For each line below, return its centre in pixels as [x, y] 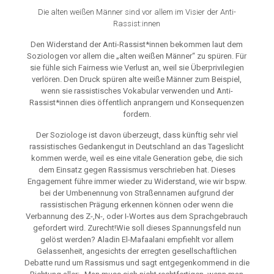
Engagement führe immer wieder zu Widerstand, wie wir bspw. [137, 182]
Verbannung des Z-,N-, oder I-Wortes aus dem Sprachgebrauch [137, 217]
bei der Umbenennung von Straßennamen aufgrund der [137, 193]
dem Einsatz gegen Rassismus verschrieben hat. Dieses [137, 170]
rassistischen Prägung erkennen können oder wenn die [137, 205]
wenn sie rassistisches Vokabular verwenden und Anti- [137, 91]
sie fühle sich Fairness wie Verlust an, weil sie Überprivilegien [137, 68]
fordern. [137, 114]
